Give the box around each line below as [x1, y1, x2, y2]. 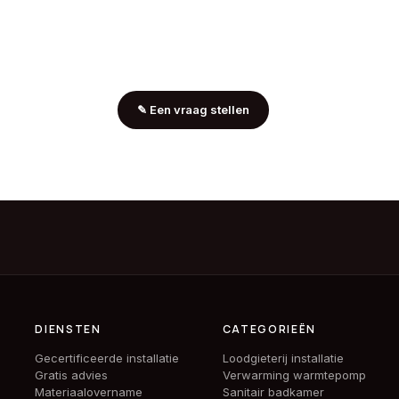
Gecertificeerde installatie [35, 351, 180, 365]
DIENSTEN [35, 322, 102, 337]
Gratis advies [35, 368, 109, 382]
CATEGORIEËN [222, 322, 317, 337]
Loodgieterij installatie [222, 351, 344, 365]
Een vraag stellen [150, 102, 249, 117]
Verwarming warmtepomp [222, 368, 366, 382]
